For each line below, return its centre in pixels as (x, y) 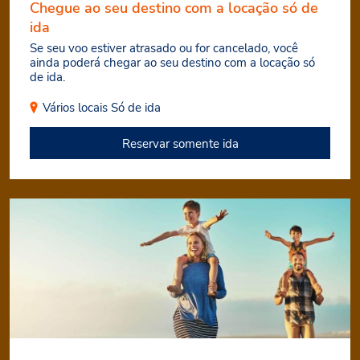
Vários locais (75, 108)
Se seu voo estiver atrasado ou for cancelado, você (164, 49)
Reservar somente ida (180, 144)
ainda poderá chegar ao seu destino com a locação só (172, 63)
